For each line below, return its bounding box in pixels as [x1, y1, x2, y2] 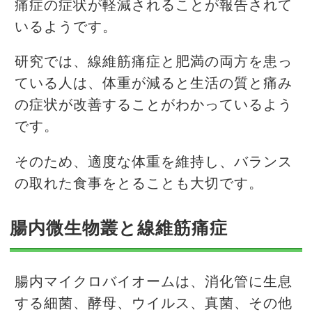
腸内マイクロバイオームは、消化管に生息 [15, 274, 292, 289]
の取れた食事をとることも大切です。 [15, 176, 263, 191]
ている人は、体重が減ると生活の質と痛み [15, 77, 292, 91]
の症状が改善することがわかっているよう [15, 98, 292, 113]
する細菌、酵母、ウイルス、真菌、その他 [15, 296, 292, 311]
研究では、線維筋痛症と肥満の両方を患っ [15, 55, 292, 70]
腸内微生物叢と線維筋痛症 [10, 219, 228, 237]
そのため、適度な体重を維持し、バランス [15, 155, 292, 169]
